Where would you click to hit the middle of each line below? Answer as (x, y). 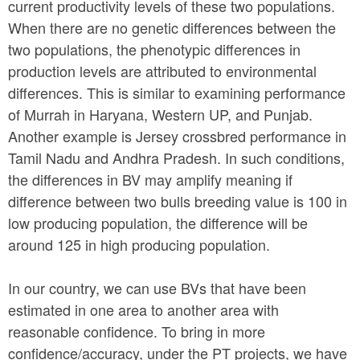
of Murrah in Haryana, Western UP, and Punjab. (160, 115)
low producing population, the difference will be (158, 223)
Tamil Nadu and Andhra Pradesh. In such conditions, (176, 158)
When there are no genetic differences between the (172, 28)
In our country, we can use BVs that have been (157, 288)
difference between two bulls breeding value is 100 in (178, 201)
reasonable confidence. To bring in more (137, 331)
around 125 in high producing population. (141, 245)
